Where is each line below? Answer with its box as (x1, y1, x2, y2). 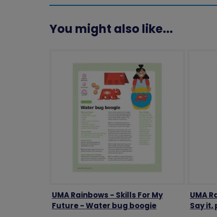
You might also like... (49, 20, 173, 37)
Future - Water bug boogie (51, 200, 156, 211)
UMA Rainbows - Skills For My (51, 189, 163, 200)
